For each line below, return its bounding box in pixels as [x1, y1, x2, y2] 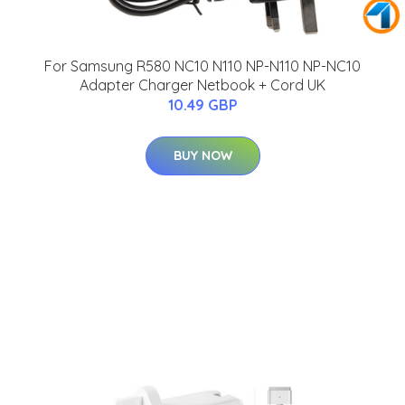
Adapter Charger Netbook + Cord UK [80, 76, 325, 95]
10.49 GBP [167, 96, 238, 115]
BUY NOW [173, 147, 232, 165]
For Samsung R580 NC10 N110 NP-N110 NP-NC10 [44, 57, 361, 76]
